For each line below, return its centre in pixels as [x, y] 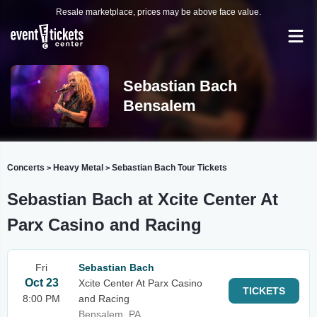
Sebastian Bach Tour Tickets [169, 168]
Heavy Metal [78, 168]
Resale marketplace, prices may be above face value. [158, 12]
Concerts [26, 168]
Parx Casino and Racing [104, 225]
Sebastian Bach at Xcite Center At [143, 199]
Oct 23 [41, 283]
